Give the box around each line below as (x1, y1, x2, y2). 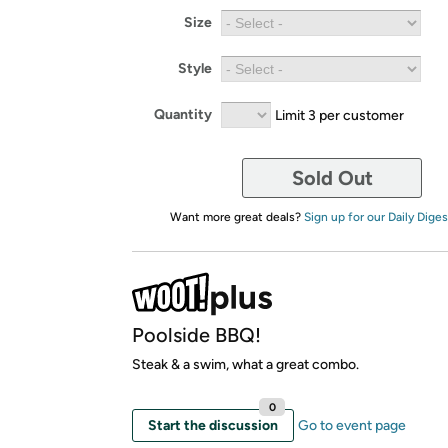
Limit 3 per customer (275, 106, 404, 123)
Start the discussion (148, 416, 278, 434)
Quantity (154, 106, 212, 123)
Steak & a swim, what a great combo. (132, 355, 359, 373)
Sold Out (291, 165, 373, 190)
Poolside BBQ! (132, 322, 261, 347)
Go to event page (298, 416, 406, 434)
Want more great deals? (169, 209, 304, 224)
